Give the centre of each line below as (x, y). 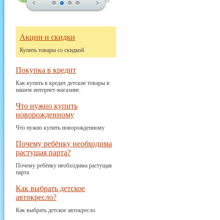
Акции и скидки (47, 37)
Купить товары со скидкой (52, 50)
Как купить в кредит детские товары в (63, 83)
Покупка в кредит (46, 70)
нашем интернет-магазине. (48, 90)
